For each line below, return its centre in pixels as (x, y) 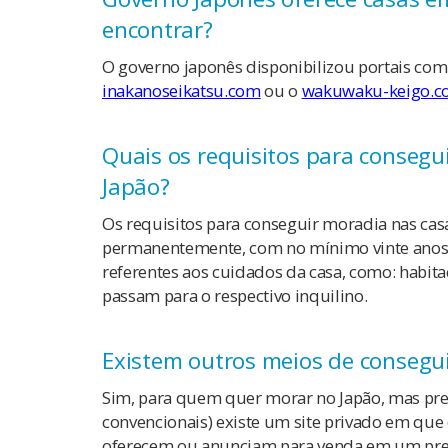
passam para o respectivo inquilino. (235, 296)
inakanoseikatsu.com (181, 91)
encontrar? (157, 30)
